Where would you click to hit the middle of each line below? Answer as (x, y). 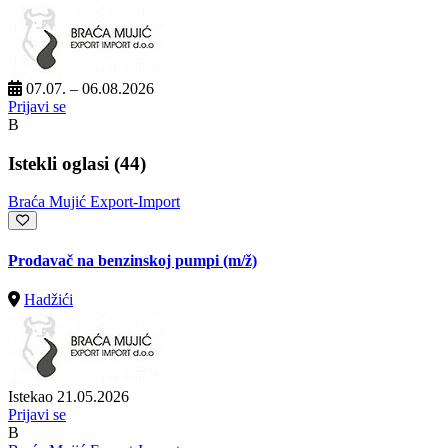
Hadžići (48, 299)
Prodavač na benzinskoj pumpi (115, 260)
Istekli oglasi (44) (77, 163)
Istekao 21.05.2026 (68, 396)
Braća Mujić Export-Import (94, 202)
